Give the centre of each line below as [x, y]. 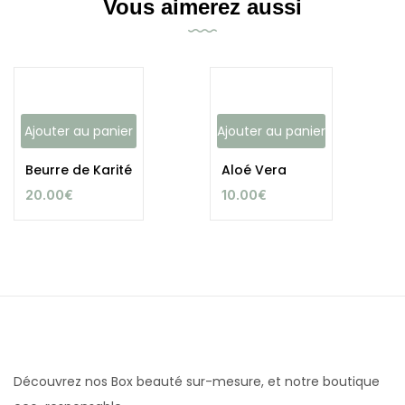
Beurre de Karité [79, 170]
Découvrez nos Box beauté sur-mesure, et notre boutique [197, 381]
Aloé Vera [254, 170]
